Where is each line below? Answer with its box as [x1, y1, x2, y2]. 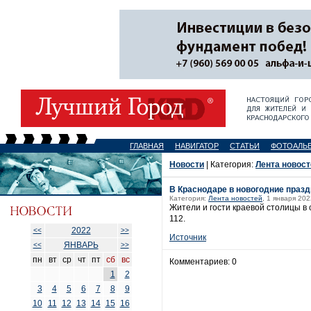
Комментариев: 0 [169, 257, 237, 267]
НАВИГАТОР [175, 142, 219, 150]
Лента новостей [208, 194, 262, 202]
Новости [169, 160, 204, 169]
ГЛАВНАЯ [130, 142, 164, 150]
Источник [169, 233, 206, 242]
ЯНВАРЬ [63, 240, 99, 250]
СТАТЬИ [230, 142, 260, 150]
